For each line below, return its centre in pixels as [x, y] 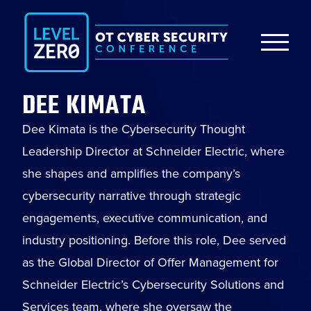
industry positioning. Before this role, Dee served [154, 241]
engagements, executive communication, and [145, 218]
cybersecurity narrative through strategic [132, 196]
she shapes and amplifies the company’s [131, 174]
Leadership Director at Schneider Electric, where [153, 152]
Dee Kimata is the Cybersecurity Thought [134, 129]
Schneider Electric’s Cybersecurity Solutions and [153, 285]
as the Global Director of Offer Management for [150, 263]
